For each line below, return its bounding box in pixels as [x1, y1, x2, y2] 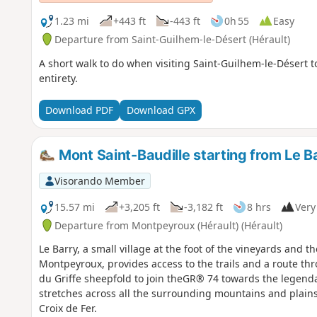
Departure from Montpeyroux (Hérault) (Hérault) [54, 218, 282, 232]
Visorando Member [54, 173, 145, 188]
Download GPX [126, 103, 195, 117]
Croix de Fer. [38, 301, 97, 316]
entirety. [38, 71, 78, 85]
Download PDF [45, 103, 113, 117]
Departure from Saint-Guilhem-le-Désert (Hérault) [54, 32, 290, 46]
